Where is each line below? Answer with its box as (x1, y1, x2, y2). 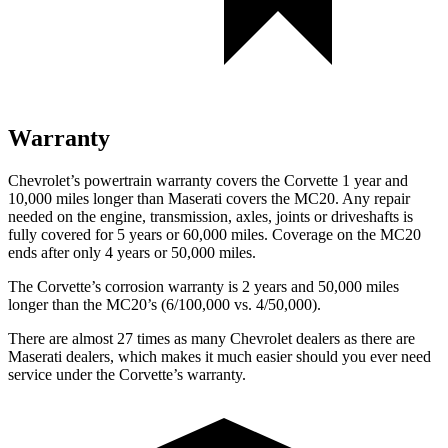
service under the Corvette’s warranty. (8, 365, 246, 383)
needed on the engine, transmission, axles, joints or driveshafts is (8, 207, 413, 225)
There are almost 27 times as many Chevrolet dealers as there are (8, 329, 415, 347)
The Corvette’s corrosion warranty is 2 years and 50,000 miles (8, 277, 399, 295)
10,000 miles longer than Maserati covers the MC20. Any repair (8, 189, 410, 207)
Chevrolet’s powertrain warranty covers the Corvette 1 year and (8, 171, 408, 189)
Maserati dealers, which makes (8, 347, 201, 365)
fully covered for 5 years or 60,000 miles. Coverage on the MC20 (8, 225, 421, 243)
